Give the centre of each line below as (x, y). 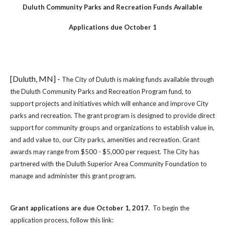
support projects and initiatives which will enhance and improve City (109, 103)
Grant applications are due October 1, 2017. (81, 208)
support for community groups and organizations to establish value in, (112, 128)
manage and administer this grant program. (73, 176)
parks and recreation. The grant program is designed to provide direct (113, 116)
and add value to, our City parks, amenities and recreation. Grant (105, 140)
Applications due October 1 (113, 27)
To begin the (171, 208)
